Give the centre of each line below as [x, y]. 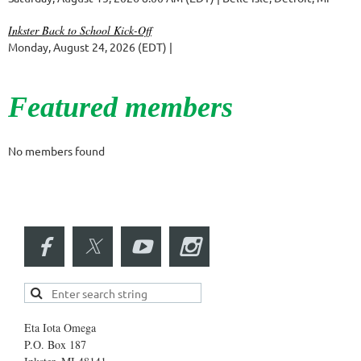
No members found [56, 150]
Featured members [120, 107]
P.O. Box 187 [55, 344]
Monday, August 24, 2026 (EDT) [87, 46]
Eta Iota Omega [60, 327]
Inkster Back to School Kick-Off [80, 30]
